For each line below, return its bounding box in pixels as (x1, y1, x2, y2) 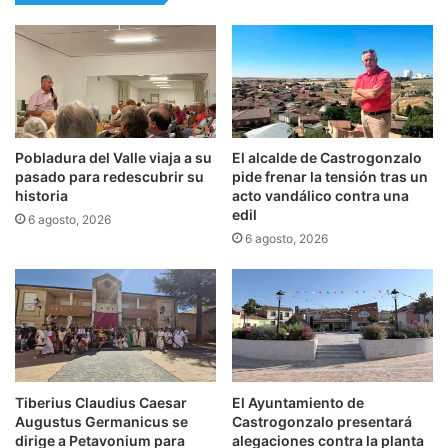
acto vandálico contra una (232, 187, 409, 205)
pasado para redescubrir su (15, 168, 204, 186)
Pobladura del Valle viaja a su (15, 149, 212, 167)
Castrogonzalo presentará (232, 412, 412, 430)
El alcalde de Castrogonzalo (232, 149, 422, 167)
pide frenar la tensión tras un (232, 168, 428, 186)
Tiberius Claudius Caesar (15, 393, 187, 411)
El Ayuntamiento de (232, 393, 364, 411)
